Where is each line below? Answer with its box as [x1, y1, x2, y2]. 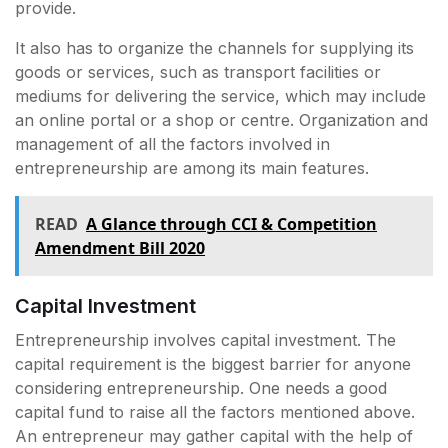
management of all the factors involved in [15, 134, 330, 155]
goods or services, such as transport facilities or [15, 62, 381, 83]
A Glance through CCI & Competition [86, 213, 377, 236]
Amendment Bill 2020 [35, 237, 205, 260]
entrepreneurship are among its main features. [15, 158, 369, 179]
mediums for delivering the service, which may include [15, 86, 426, 107]
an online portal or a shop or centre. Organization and [15, 110, 428, 131]
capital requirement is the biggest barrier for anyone [15, 354, 411, 375]
